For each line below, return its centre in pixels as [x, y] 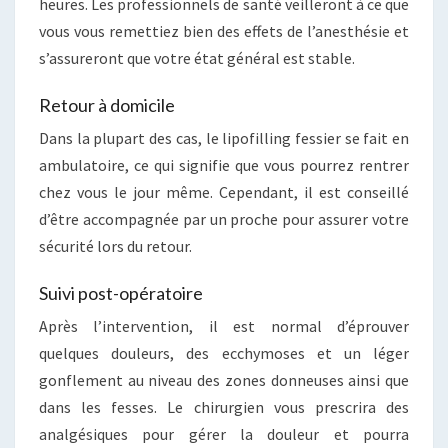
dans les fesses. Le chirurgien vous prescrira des [224, 406]
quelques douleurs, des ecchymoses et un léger [224, 352]
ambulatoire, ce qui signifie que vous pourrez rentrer [224, 164]
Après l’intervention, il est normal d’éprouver [224, 325]
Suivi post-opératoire [121, 292]
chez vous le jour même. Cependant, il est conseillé [224, 191]
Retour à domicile [107, 104]
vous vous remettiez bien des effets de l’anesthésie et [224, 30]
